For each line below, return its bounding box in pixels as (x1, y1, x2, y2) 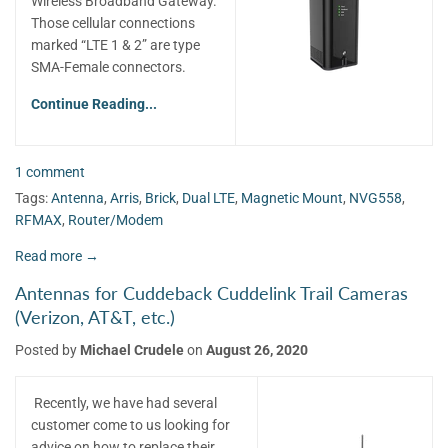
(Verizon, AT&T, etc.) (15, 306, 175, 328)
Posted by (15, 341, 80, 358)
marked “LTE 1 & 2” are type (31, 37, 200, 54)
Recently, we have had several (34, 394, 217, 411)
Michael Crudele (80, 341, 184, 358)
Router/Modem (68, 211, 163, 228)
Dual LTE (182, 189, 235, 206)
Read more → (15, 247, 99, 264)
